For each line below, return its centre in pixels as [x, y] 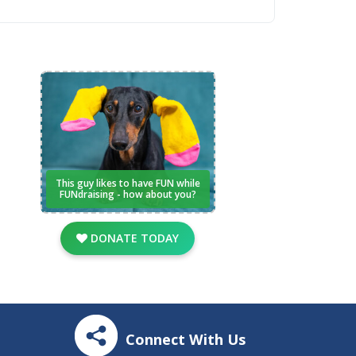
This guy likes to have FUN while [128, 183]
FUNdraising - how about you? [128, 194]
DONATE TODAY [133, 238]
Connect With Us [185, 340]
